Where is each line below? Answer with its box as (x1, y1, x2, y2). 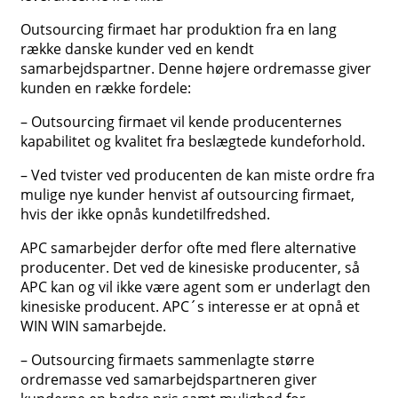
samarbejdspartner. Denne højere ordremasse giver (20, 59, 371, 79)
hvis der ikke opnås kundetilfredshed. (20, 204, 270, 225)
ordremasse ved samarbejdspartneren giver (20, 370, 317, 390)
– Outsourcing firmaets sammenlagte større (20, 350, 314, 370)
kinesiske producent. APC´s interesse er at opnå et (20, 297, 360, 317)
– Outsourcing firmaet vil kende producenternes (20, 112, 342, 132)
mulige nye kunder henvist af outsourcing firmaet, (20, 185, 354, 205)
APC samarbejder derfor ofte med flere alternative (20, 238, 356, 259)
